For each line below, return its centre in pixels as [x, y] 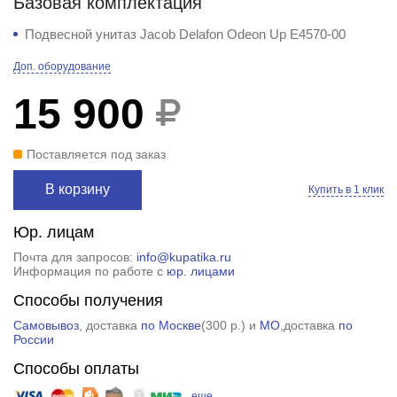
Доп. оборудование [62, 66]
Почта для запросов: [74, 257]
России [33, 339]
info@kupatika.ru [183, 257]
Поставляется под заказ [96, 154]
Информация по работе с [90, 271]
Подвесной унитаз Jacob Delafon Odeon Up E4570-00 [185, 34]
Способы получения [88, 300]
